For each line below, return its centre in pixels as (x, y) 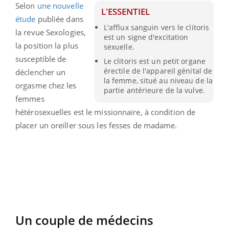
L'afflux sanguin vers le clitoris (156, 27)
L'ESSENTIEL (126, 11)
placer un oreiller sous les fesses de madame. (96, 125)
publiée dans (59, 19)
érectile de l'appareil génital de (158, 71)
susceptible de (41, 59)
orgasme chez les (46, 85)
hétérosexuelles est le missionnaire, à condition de (106, 112)
